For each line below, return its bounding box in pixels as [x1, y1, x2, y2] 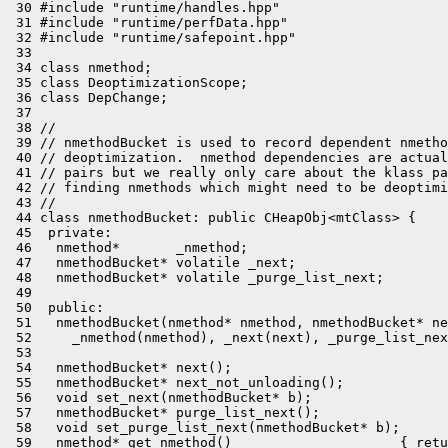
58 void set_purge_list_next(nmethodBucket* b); [8, 420, 400, 435]
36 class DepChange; [8, 90, 168, 105]
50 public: [8, 300, 104, 315]
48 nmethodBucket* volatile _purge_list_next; [8, 270, 384, 285]
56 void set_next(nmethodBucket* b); [8, 390, 312, 405]
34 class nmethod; [8, 60, 152, 75]
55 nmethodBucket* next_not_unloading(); [8, 375, 344, 390]
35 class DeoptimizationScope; [8, 75, 248, 90]
